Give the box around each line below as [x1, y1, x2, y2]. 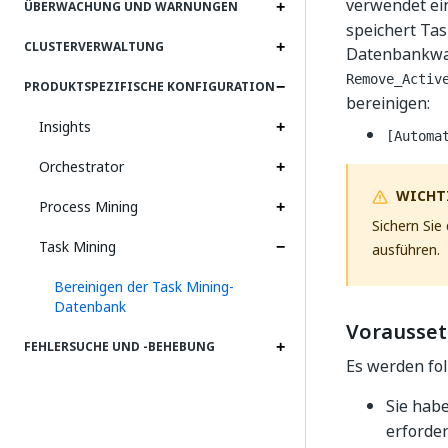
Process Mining [39, 196, 138, 217]
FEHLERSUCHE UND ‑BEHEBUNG [24, 338, 215, 356]
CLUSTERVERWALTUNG [24, 38, 164, 56]
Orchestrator [39, 156, 124, 177]
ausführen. [372, 239, 440, 260]
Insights [39, 116, 91, 137]
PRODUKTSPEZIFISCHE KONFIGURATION [24, 78, 275, 96]
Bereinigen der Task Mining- [54, 276, 234, 297]
